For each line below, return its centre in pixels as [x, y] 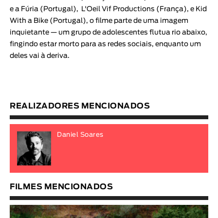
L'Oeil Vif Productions [118, 9]
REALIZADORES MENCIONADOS [80, 106]
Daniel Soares [80, 135]
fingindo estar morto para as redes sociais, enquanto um [105, 44]
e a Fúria [24, 9]
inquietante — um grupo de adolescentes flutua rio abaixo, [109, 32]
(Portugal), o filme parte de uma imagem [118, 21]
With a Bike [29, 21]
